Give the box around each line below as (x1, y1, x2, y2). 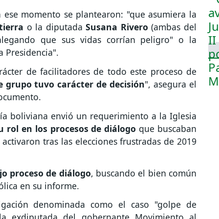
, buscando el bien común (90, 167, 197, 179)
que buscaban (139, 122, 197, 134)
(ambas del (148, 21, 197, 33)
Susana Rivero (86, 21, 148, 33)
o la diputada (23, 21, 86, 33)
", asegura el (145, 78, 197, 90)
